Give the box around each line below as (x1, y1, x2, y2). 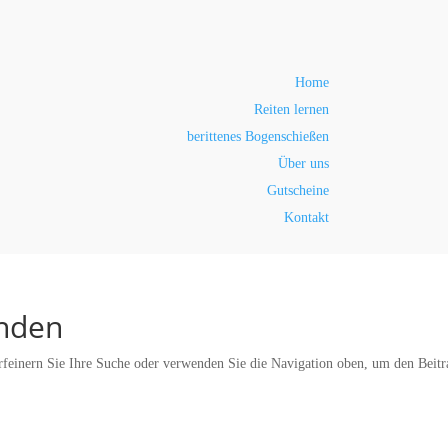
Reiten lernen (253, 102, 329, 117)
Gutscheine (266, 183, 329, 198)
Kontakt (283, 210, 329, 225)
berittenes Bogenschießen (186, 129, 329, 144)
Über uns (277, 156, 329, 171)
